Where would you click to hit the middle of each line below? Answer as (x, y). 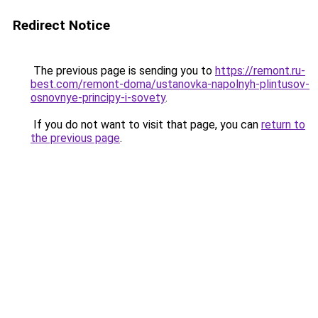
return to (283, 125)
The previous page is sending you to (123, 71)
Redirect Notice (61, 25)
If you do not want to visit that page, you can (146, 125)
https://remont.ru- (260, 71)
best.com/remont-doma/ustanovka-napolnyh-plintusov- (170, 84)
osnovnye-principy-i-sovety (98, 98)
